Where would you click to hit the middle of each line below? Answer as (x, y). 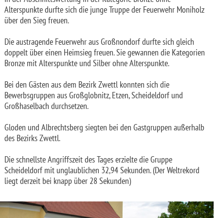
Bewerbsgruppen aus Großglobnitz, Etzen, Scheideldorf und (94, 95)
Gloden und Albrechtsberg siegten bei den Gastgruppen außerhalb (104, 127)
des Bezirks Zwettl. (32, 138)
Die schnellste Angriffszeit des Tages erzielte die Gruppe (88, 160)
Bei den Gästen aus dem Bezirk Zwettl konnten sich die (87, 85)
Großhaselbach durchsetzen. (46, 106)
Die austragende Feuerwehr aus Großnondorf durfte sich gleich (99, 42)
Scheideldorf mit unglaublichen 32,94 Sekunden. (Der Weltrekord (102, 170)
